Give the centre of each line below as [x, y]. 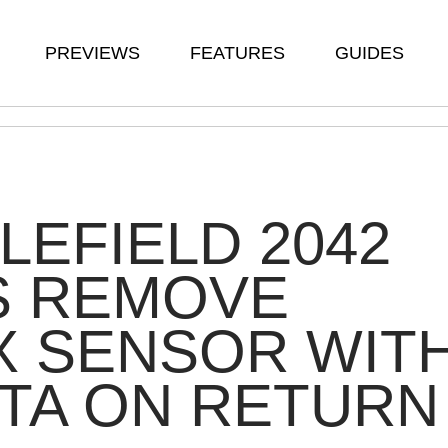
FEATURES [237, 53]
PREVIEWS [92, 53]
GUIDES [369, 53]
